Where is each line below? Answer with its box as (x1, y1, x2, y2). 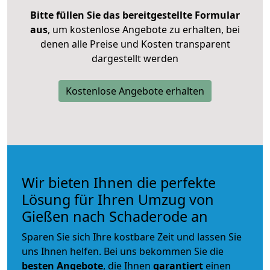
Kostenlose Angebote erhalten (66, 84, 204, 98)
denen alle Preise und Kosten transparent (40, 37, 230, 51)
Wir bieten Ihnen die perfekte (22, 172, 216, 192)
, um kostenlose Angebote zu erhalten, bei (48, 22, 240, 36)
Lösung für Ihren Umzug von (22, 189, 214, 209)
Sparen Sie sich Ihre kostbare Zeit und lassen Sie (22, 230, 242, 243)
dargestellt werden (92, 51, 178, 65)
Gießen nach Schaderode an (22, 206, 208, 226)
